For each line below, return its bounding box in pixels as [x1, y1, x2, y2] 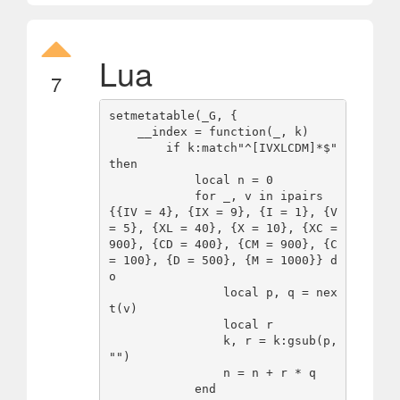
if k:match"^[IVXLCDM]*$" [108, 141, 166, 155]
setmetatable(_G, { [108, 109, 237, 123]
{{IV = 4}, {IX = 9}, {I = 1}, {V [108, 205, 337, 220]
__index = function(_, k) [108, 125, 137, 139]
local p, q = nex [108, 286, 223, 300]
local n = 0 [108, 173, 195, 187]
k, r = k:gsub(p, [108, 334, 223, 348]
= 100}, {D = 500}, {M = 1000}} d [108, 254, 337, 268]
